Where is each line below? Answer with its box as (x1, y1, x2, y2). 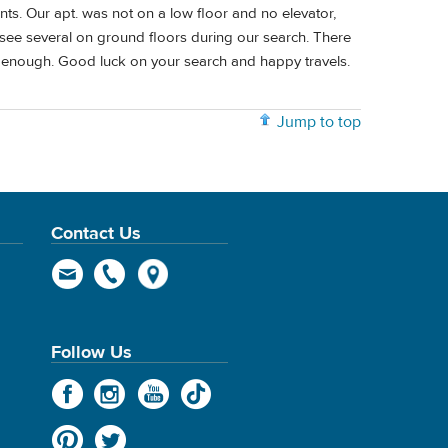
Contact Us (50, 221, 141, 245)
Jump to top (277, 112, 361, 132)
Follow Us (50, 341, 132, 364)
